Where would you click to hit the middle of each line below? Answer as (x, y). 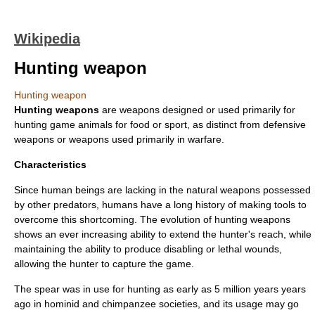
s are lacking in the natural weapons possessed (205, 190)
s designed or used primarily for (225, 110)
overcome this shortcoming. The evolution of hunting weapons (152, 219)
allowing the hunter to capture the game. (104, 264)
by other (34, 205)
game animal (79, 124)
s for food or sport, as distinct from (185, 124)
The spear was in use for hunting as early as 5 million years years (160, 289)
